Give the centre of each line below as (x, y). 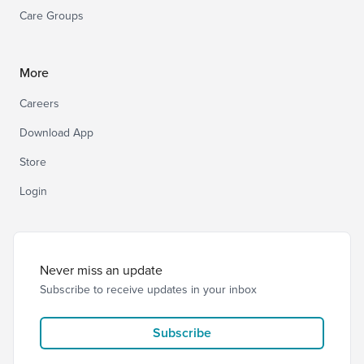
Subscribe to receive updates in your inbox (148, 289)
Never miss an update (101, 270)
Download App (56, 132)
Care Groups (52, 15)
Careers (39, 103)
